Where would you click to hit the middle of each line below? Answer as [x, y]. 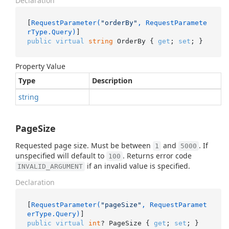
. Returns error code [157, 156]
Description [112, 81]
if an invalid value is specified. [138, 166]
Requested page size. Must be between [84, 145]
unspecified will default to [61, 156]
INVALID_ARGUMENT [50, 166]
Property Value [40, 66]
